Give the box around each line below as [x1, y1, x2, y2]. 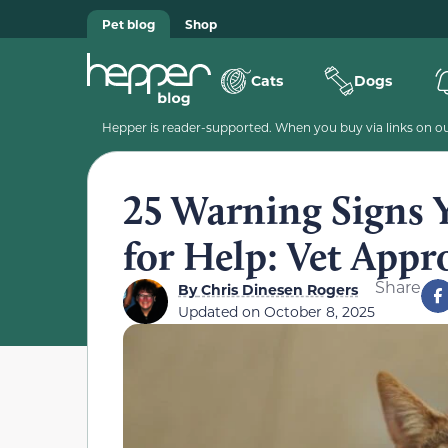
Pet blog [102, 16, 155, 32]
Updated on [178, 302, 264, 321]
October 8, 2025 [264, 302, 375, 321]
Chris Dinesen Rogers [197, 279, 358, 299]
